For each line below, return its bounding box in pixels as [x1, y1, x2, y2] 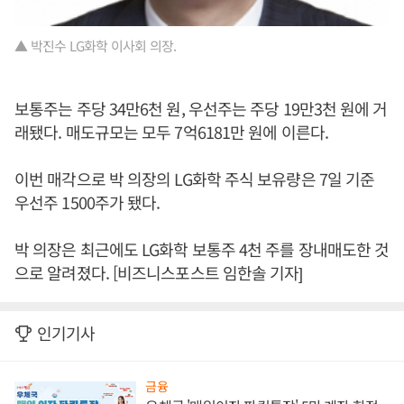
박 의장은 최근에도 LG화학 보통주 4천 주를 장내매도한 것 [14, 237, 390, 262]
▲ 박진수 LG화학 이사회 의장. [14, 36, 177, 56]
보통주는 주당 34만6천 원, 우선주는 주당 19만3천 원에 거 [14, 96, 388, 121]
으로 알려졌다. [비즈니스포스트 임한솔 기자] [14, 261, 303, 285]
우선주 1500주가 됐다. [14, 190, 164, 215]
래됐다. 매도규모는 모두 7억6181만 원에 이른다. [14, 120, 328, 144]
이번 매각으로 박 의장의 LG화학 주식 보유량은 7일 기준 [14, 167, 375, 191]
